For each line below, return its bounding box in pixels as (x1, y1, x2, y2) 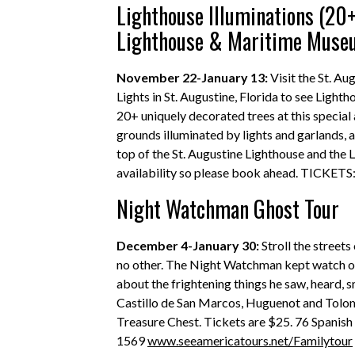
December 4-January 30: (116, 238, 261, 253)
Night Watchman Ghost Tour (116, 193, 339, 225)
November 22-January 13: (116, 70, 270, 85)
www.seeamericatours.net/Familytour (147, 333, 353, 348)
